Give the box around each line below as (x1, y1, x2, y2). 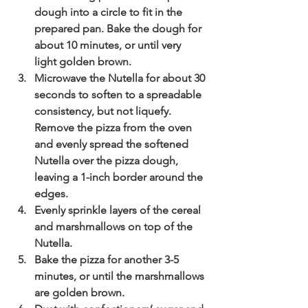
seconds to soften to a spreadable (34, 87, 204, 101)
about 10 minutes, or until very (34, 38, 184, 52)
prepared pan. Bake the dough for (34, 21, 204, 35)
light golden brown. (34, 54, 131, 68)
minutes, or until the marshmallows (34, 269, 207, 283)
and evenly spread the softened (34, 137, 191, 151)
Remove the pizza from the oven (34, 120, 195, 134)
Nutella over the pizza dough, (34, 153, 181, 167)
